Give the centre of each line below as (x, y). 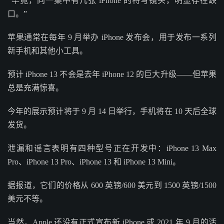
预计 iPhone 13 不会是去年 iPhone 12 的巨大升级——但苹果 (112, 74)
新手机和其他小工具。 (47, 51)
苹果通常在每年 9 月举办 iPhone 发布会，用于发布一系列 (112, 37)
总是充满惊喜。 (35, 88)
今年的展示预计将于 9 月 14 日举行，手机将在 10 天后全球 (112, 111)
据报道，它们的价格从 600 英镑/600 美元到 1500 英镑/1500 (112, 185)
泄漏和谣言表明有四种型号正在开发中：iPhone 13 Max (112, 148)
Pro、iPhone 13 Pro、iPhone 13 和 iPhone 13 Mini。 (94, 162)
